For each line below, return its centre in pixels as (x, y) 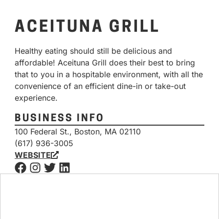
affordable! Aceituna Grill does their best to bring (105, 63)
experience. (36, 98)
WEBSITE (33, 155)
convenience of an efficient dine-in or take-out (100, 86)
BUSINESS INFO (59, 119)
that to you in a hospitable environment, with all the (109, 74)
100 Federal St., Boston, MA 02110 (78, 132)
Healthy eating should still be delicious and (93, 51)
